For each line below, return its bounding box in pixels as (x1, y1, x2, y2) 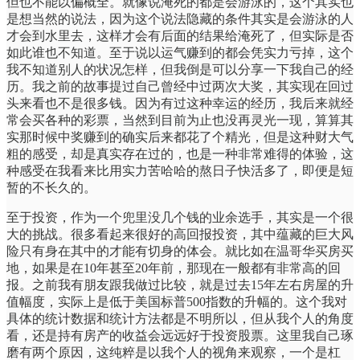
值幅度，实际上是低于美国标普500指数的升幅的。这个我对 (6, 294, 347, 309)
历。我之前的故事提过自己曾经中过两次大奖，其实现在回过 (6, 79, 354, 93)
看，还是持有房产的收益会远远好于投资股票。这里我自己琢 (6, 328, 354, 342)
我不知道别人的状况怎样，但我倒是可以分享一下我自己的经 (6, 62, 354, 76)
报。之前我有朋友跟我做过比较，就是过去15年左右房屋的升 (6, 277, 354, 292)
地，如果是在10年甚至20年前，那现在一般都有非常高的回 (6, 260, 341, 275)
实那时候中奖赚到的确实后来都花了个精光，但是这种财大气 (6, 129, 354, 144)
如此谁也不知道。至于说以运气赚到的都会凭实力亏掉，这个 (6, 45, 354, 59)
